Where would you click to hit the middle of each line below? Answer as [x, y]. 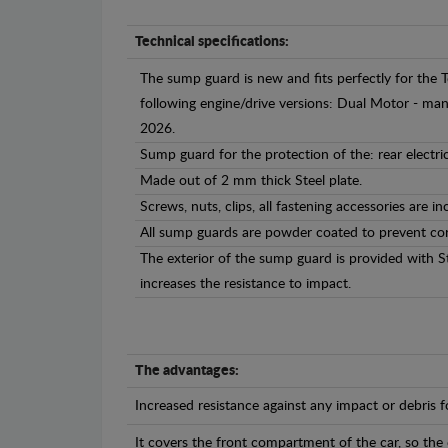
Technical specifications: [212, 41]
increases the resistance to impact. [245, 283]
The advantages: [187, 370]
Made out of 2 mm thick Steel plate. [251, 180]
